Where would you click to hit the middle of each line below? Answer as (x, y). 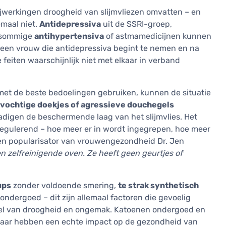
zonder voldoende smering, (65, 186)
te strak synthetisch (158, 186)
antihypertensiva (69, 36)
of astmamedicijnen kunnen (158, 36)
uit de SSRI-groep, (136, 24)
